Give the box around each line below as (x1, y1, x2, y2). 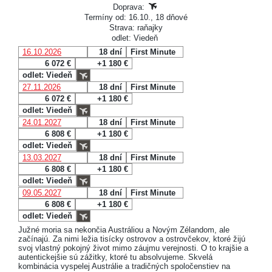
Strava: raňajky (109, 22, 163, 32)
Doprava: (113, 2, 147, 12)
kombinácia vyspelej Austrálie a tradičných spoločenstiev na (18, 261, 230, 271)
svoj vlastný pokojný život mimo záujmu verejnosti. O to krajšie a (18, 243, 248, 253)
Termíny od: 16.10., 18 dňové (84, 12, 188, 22)
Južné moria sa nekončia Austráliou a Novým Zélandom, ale (18, 225, 229, 234)
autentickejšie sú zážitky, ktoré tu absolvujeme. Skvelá (18, 252, 212, 262)
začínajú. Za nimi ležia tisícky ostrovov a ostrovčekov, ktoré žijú (18, 234, 245, 243)
